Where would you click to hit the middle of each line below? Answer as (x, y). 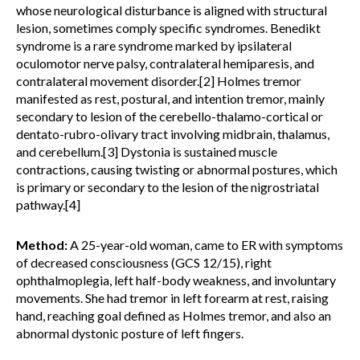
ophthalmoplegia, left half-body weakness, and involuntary (176, 280)
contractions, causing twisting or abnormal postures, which (177, 169)
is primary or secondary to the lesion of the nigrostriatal (168, 187)
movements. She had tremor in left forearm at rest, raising (172, 298)
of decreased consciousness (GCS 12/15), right (144, 262)
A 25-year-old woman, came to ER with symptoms (205, 245)
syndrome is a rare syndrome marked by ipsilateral (154, 45)
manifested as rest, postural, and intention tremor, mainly (170, 98)
